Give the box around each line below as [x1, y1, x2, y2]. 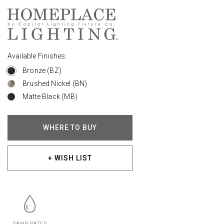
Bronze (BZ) [22, 66, 61, 74]
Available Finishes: [7, 51, 67, 60]
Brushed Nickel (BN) [22, 79, 87, 87]
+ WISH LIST [48, 154, 92, 162]
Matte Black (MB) [22, 92, 77, 100]
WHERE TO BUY [42, 123, 97, 131]
